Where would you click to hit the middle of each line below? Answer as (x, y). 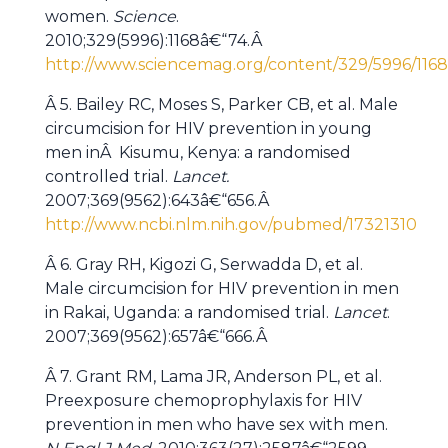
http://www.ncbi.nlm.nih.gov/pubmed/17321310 (231, 224)
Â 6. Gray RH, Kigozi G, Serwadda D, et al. (204, 264)
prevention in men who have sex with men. (216, 424)
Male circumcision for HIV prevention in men (222, 288)
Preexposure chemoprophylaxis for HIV (203, 400)
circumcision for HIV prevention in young (208, 128)
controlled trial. (108, 176)
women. (79, 16)
